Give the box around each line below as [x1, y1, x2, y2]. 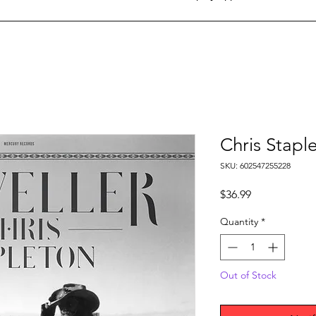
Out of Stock [220, 269, 276, 282]
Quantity [220, 215, 258, 229]
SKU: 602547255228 [220, 160, 291, 171]
